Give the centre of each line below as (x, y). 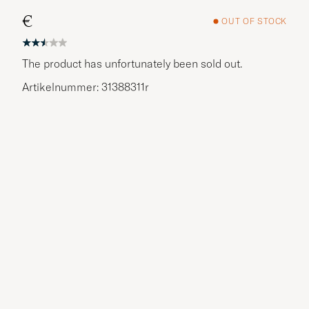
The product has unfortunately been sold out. (132, 63)
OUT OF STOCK (254, 21)
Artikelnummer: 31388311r (86, 87)
